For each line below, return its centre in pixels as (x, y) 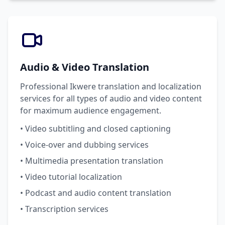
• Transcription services (64, 209)
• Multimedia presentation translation (92, 161)
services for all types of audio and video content (111, 98)
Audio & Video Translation (85, 67)
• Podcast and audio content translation (96, 193)
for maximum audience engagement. (91, 110)
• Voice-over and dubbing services (84, 145)
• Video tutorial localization (71, 177)
